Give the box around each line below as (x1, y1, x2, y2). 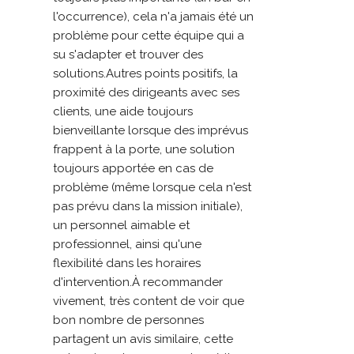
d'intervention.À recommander (53, 275, 224, 290)
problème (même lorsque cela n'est (53, 180, 252, 195)
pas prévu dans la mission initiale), (53, 199, 243, 214)
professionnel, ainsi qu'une (53, 237, 202, 252)
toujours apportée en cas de (53, 161, 214, 176)
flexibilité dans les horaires (53, 256, 201, 271)
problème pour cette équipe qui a (53, 28, 245, 43)
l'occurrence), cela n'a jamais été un (53, 9, 254, 24)
